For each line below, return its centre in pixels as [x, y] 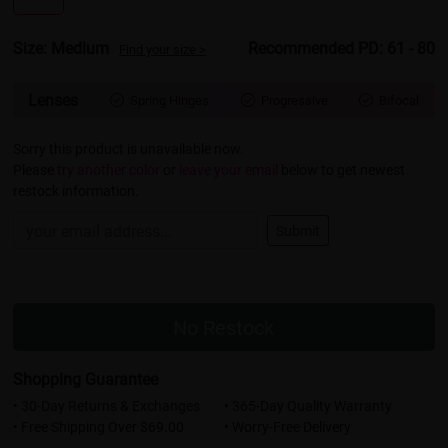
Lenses [53, 100]
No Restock [224, 327]
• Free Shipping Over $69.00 [99, 427]
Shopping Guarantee [86, 379]
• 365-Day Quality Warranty [307, 406]
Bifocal [399, 100]
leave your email [229, 170]
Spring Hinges [169, 100]
